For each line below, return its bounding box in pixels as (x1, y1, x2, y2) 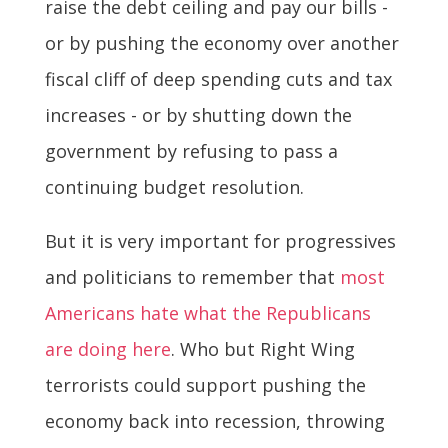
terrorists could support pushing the (44, 372, 366, 397)
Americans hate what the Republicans (44, 300, 371, 325)
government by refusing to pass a (44, 138, 338, 163)
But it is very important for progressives (44, 228, 396, 253)
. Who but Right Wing (170, 336, 355, 361)
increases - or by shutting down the (44, 102, 352, 127)
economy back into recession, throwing (44, 408, 385, 433)
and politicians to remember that (44, 264, 340, 289)
